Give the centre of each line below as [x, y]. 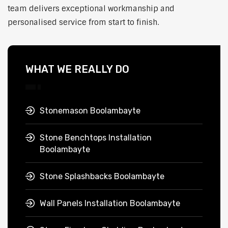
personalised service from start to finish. [83, 23]
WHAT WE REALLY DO [77, 69]
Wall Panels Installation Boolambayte [110, 204]
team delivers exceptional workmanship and [91, 9]
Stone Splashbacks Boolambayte [102, 177]
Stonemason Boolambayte [90, 111]
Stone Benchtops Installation [96, 138]
